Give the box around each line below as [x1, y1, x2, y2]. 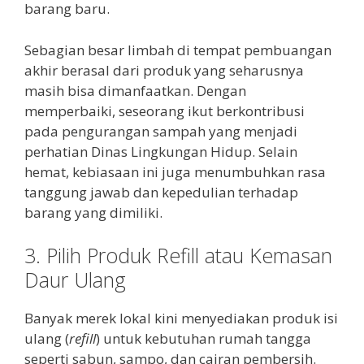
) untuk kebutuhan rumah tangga [96, 329, 311, 349]
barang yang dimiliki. [24, 202, 162, 222]
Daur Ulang [24, 266, 126, 294]
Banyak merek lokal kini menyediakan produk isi [24, 309, 338, 328]
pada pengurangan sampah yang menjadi [24, 121, 297, 141]
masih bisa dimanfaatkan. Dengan [24, 80, 246, 100]
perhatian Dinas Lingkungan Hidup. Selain [24, 141, 297, 161]
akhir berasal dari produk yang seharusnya [24, 60, 304, 80]
